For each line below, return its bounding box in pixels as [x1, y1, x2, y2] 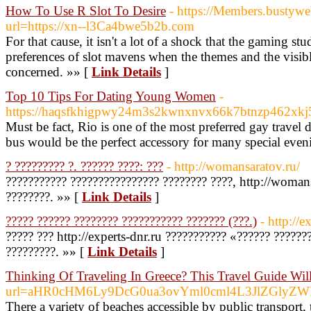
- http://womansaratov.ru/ [167, 159, 300, 174]
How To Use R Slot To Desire [6, 3, 166, 18]
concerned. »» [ [6, 65, 92, 79]
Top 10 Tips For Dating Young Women [6, 89, 216, 103]
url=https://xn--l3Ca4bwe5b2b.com [6, 19, 194, 33]
